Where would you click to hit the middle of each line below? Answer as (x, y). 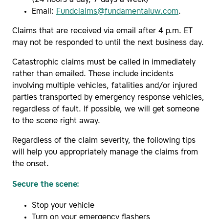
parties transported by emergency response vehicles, (108, 98)
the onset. (31, 164)
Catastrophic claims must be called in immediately (104, 62)
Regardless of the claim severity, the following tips (104, 141)
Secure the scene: (46, 185)
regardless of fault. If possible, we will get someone (106, 109)
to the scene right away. (56, 121)
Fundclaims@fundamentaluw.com (117, 11)
